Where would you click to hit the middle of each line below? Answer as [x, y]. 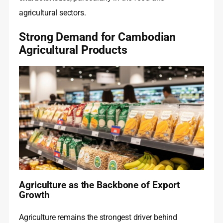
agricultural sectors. [53, 13]
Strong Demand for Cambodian [98, 37]
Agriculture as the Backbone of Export [100, 185]
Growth [34, 195]
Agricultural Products [73, 50]
